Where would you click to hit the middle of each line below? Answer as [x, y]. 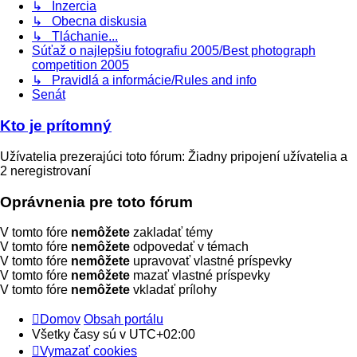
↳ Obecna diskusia [89, 22]
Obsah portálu [124, 320]
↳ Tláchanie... [75, 37]
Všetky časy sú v [80, 335]
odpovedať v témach [189, 247]
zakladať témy [171, 233]
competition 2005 [80, 65]
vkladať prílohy [173, 290]
